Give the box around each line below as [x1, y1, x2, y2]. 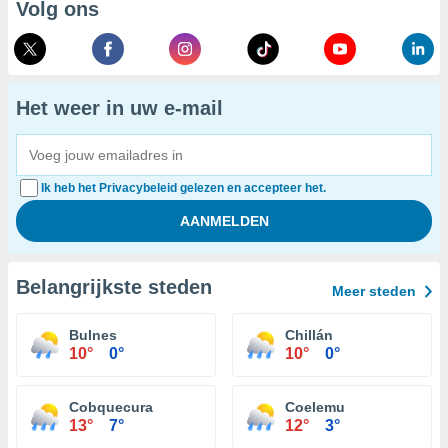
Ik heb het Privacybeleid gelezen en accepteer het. [41, 181, 326, 195]
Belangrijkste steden [16, 276, 212, 298]
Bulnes [69, 327, 117, 343]
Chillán [285, 327, 333, 343]
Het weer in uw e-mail [16, 97, 223, 119]
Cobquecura [69, 399, 153, 415]
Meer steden [332, 283, 416, 299]
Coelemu [285, 399, 345, 415]
